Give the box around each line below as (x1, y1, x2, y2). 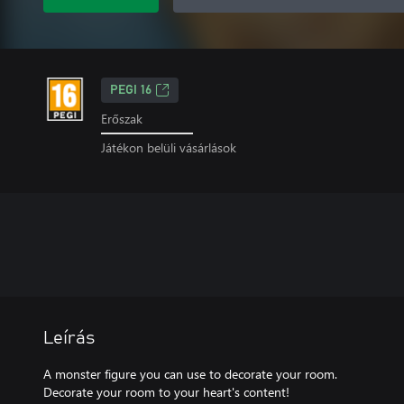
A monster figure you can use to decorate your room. (43, 364, 337, 382)
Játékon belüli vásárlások (101, 138, 236, 156)
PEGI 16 (110, 84, 151, 96)
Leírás (43, 328, 95, 347)
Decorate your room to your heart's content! (43, 382, 289, 400)
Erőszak (101, 110, 142, 127)
